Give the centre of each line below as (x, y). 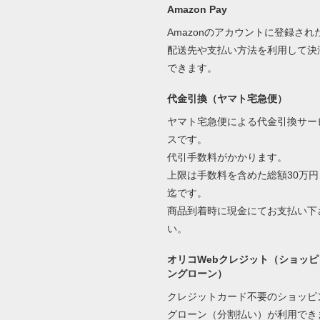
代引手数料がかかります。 (227, 157)
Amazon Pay (197, 10)
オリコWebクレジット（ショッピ (242, 260)
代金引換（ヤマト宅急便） (227, 99)
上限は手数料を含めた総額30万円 (242, 175)
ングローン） (197, 274)
